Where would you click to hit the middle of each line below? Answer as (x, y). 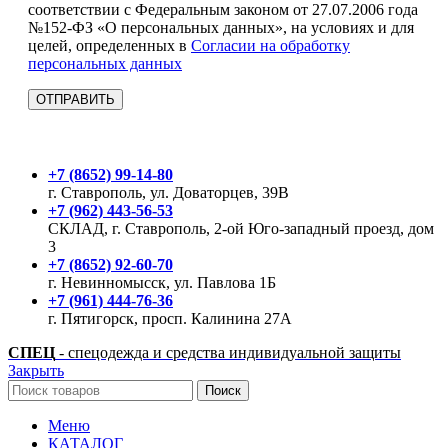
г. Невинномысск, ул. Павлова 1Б (162, 283)
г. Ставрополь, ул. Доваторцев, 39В (168, 193)
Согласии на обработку (270, 46)
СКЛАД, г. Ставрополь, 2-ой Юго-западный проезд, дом (241, 229)
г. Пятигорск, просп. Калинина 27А (170, 319)
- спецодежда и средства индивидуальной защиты (228, 353)
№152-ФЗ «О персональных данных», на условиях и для (221, 28)
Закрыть (36, 371)
